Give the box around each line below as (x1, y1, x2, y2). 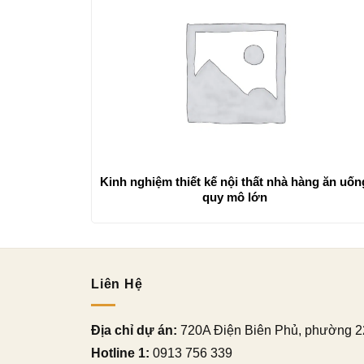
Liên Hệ (91, 276, 143, 291)
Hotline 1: (91, 346, 149, 361)
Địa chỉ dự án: (91, 323, 177, 338)
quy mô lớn (201, 189, 267, 204)
